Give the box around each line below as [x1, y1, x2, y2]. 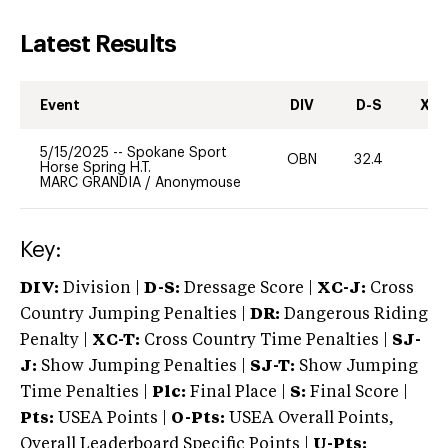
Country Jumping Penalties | [20, 306, 246, 323]
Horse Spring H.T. [40, 160, 151, 175]
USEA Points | [54, 410, 171, 427]
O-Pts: [171, 410, 225, 427]
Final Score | [306, 384, 408, 401]
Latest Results [20, 31, 177, 56]
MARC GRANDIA [40, 175, 145, 190]
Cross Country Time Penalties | [144, 332, 392, 349]
